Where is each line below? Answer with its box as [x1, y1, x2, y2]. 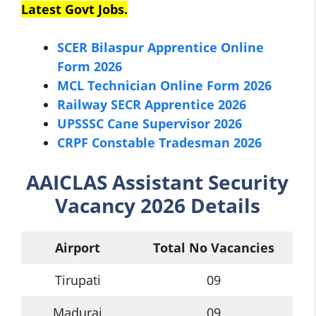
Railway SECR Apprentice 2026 [57, 96, 246, 113]
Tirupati [54, 271, 101, 288]
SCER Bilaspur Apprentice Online [57, 39, 264, 56]
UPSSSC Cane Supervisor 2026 [57, 115, 242, 132]
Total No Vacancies [152, 238, 274, 256]
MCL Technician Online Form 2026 [57, 77, 272, 94]
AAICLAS [26, 168, 112, 195]
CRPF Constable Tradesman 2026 [57, 134, 262, 151]
